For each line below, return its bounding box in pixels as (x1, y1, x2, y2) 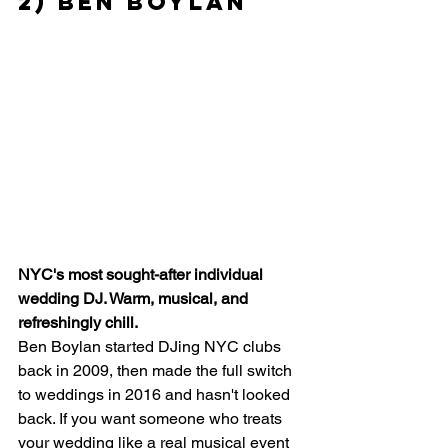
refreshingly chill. (18, 313, 138, 333)
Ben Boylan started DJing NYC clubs (18, 337, 285, 357)
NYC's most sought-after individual (18, 265, 267, 285)
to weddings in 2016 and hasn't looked (18, 385, 294, 405)
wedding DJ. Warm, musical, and (18, 289, 252, 309)
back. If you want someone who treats (18, 409, 286, 429)
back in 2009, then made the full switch (18, 361, 296, 381)
